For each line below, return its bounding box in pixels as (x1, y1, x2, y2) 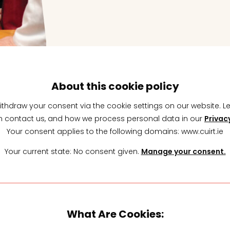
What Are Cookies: (66, 206, 164, 221)
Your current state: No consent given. (4, 146, 141, 157)
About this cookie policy (51, 79, 179, 93)
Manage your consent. (141, 146, 226, 157)
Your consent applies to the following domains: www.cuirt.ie (7, 126, 223, 137)
